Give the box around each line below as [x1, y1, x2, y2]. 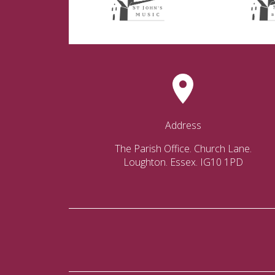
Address [165, 118, 202, 132]
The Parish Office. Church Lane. [115, 141, 252, 155]
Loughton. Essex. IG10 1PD [123, 155, 244, 169]
